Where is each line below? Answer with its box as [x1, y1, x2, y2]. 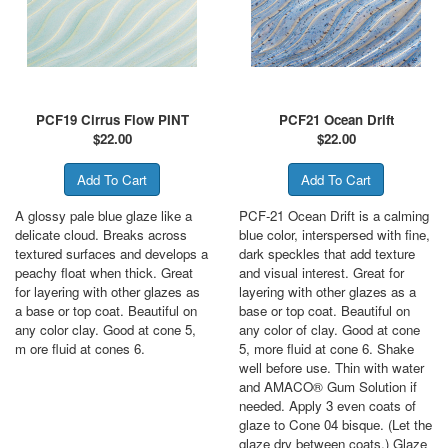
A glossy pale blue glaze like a [15, 205, 192, 225]
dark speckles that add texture [239, 243, 415, 263]
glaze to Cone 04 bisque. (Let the [239, 414, 432, 434]
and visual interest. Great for [239, 262, 404, 282]
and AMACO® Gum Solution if [239, 376, 417, 396]
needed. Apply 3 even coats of [239, 395, 416, 415]
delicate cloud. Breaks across [15, 224, 187, 244]
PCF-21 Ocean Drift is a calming [239, 205, 429, 225]
